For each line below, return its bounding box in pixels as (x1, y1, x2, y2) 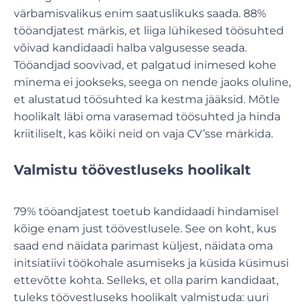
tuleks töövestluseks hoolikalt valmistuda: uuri (14, 290, 269, 304)
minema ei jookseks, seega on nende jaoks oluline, (14, 75, 291, 89)
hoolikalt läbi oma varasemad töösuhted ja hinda (14, 109, 280, 123)
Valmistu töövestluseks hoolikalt (14, 161, 251, 178)
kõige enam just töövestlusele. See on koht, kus (14, 221, 276, 235)
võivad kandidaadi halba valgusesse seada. (14, 41, 247, 54)
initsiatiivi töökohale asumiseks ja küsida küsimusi (14, 256, 289, 269)
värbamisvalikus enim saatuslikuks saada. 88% (14, 6, 266, 20)
